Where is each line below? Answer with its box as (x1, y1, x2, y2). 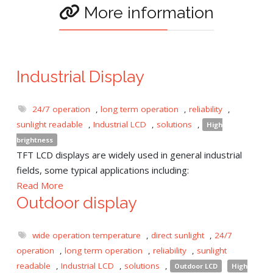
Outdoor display (16, 193, 137, 212)
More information (80, 2, 214, 22)
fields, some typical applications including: (16, 163, 189, 176)
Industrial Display (16, 66, 144, 86)
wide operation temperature (32, 229, 141, 241)
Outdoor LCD (174, 261, 218, 271)
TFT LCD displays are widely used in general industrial (16, 148, 242, 161)
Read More (16, 179, 63, 191)
